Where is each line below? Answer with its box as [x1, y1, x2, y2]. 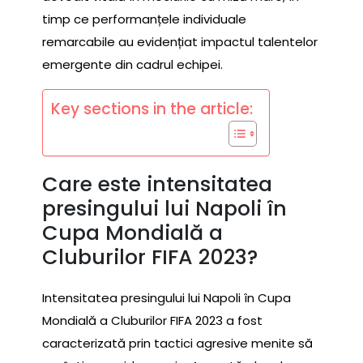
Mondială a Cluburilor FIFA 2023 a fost [42, 312, 263, 330]
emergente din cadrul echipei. [42, 55, 223, 73]
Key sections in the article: [51, 97, 253, 120]
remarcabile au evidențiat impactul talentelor [42, 32, 318, 50]
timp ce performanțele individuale [42, 10, 246, 28]
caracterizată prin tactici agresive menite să [42, 335, 313, 352]
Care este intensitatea [42, 170, 272, 199]
